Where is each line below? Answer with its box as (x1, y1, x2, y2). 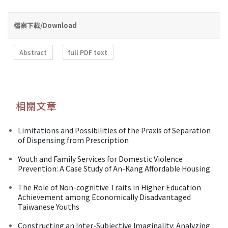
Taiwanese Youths (18, 201, 79, 212)
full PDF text (68, 47, 108, 58)
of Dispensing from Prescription (18, 134, 129, 145)
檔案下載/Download (14, 20, 77, 30)
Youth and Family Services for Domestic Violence (18, 153, 183, 164)
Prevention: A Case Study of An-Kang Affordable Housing (18, 163, 210, 174)
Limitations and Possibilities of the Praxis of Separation (18, 125, 211, 135)
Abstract (19, 47, 47, 58)
